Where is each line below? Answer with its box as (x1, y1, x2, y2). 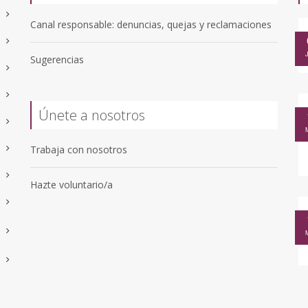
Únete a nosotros (38, 105, 145, 124)
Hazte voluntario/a (30, 177, 113, 191)
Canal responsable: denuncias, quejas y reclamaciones (30, 17, 272, 31)
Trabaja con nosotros (30, 142, 127, 156)
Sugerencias (30, 52, 84, 66)
